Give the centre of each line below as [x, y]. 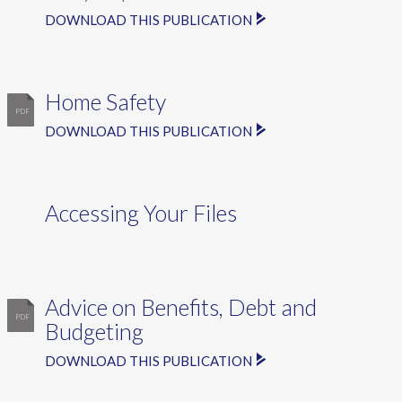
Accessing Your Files [141, 212]
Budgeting [94, 331]
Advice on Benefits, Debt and [181, 306]
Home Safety [105, 101]
